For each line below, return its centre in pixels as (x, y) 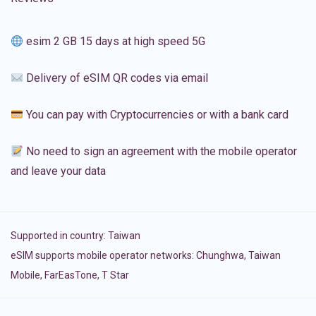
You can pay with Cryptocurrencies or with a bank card (156, 115)
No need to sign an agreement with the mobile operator (160, 152)
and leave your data (58, 171)
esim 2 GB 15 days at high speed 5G (115, 42)
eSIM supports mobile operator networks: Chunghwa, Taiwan (146, 256)
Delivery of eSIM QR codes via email (116, 78)
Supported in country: (59, 236)
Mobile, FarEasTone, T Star (70, 275)
